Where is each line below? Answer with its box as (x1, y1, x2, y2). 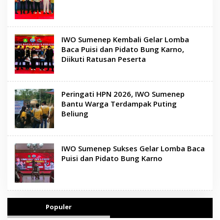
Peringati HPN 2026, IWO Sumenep (61, 88, 185, 99)
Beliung (61, 108, 88, 118)
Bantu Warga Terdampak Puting (61, 98, 177, 109)
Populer (46, 202, 72, 211)
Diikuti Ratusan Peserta (61, 54, 146, 64)
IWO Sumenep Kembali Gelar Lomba (61, 34, 189, 44)
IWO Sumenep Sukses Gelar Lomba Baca (61, 143, 205, 153)
